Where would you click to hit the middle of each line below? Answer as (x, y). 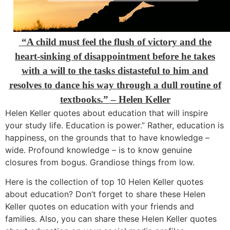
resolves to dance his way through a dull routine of (115, 85)
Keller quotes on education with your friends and (100, 206)
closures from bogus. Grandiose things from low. (100, 162)
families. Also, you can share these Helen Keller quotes (111, 218)
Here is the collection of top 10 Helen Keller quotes (104, 181)
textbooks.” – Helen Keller (115, 99)
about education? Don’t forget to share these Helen (105, 194)
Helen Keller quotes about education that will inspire (107, 113)
